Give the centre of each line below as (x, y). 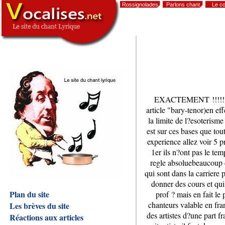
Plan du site (29, 194)
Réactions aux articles (46, 217)
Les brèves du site (39, 206)
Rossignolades (140, 5)
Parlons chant (183, 5)
